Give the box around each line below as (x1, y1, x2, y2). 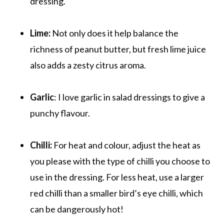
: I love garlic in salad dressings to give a (54, 91, 205, 102)
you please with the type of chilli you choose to (30, 155, 210, 166)
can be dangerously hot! (30, 203, 123, 214)
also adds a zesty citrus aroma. (30, 59, 146, 70)
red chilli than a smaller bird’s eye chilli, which (30, 187, 203, 198)
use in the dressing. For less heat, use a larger (30, 171, 204, 182)
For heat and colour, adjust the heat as (52, 139, 200, 150)
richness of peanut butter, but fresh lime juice (30, 43, 206, 54)
